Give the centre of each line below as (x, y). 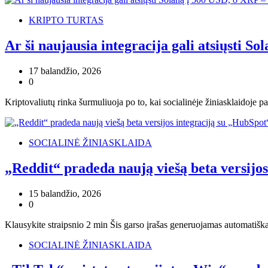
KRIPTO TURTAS (66, 20)
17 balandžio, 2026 (65, 71)
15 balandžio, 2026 (65, 193)
